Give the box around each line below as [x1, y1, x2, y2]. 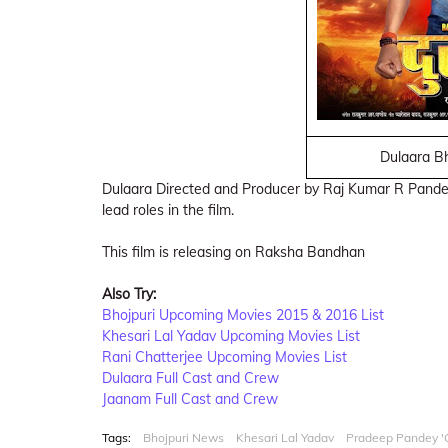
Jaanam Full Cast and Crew [102, 390, 278, 408]
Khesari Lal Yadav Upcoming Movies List [102, 327, 360, 345]
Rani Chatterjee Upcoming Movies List [102, 348, 347, 366]
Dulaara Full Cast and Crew [102, 369, 279, 387]
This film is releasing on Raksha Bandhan [102, 243, 365, 261]
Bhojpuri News [143, 430, 224, 445]
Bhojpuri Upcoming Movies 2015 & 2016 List [102, 306, 384, 324]
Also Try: [102, 285, 156, 303]
